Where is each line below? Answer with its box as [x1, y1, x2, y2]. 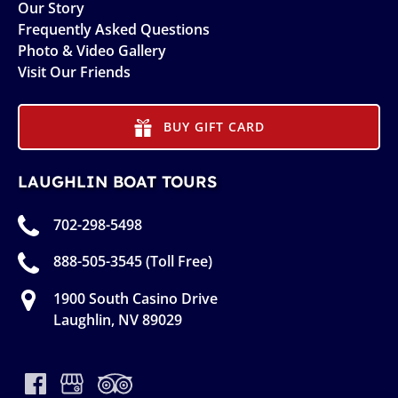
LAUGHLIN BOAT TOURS [18, 171, 217, 192]
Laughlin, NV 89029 [53, 309, 182, 330]
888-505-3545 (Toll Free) [53, 251, 212, 272]
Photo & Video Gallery [18, 40, 166, 60]
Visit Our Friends [18, 61, 131, 82]
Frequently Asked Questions [18, 19, 210, 39]
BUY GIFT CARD [163, 117, 265, 135]
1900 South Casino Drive [53, 288, 218, 308]
